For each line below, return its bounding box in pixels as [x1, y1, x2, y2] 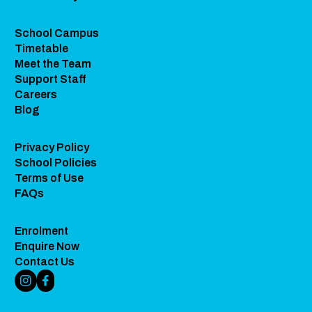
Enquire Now [15, 240, 80, 252]
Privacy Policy [15, 141, 90, 153]
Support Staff [15, 72, 86, 85]
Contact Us [15, 255, 75, 267]
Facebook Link [45, 281, 123, 293]
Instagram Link [24, 281, 104, 293]
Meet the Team [15, 57, 92, 70]
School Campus [15, 26, 100, 39]
